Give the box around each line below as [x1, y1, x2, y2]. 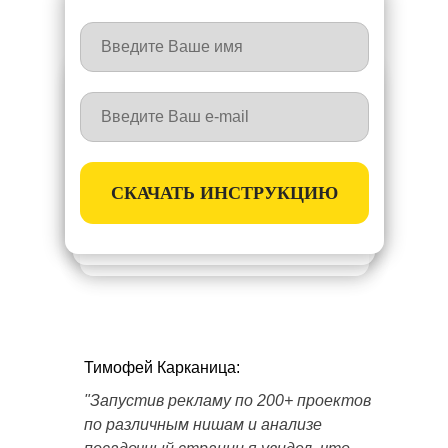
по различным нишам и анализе [84, 416, 322, 433]
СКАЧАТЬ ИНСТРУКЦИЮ [111, 182, 338, 203]
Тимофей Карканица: [84, 359, 240, 376]
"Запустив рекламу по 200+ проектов [84, 392, 371, 409]
